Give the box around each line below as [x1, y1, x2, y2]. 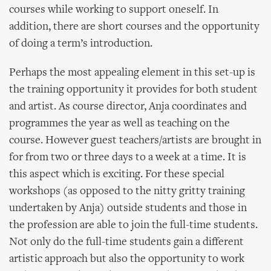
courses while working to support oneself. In [9, 4, 218, 16]
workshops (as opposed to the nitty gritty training [9, 186, 245, 197]
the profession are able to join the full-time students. [9, 220, 258, 231]
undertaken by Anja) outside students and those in [9, 203, 247, 214]
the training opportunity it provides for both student [9, 84, 258, 96]
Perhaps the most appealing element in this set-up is [9, 67, 255, 79]
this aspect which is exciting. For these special [9, 169, 224, 180]
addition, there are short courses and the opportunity [9, 21, 260, 33]
